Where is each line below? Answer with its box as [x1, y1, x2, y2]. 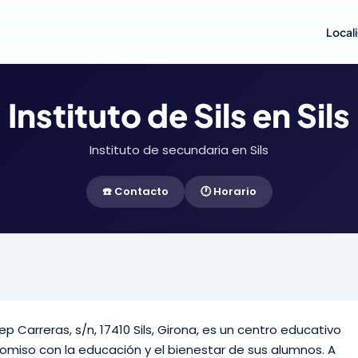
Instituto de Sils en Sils [8, 94, 350, 135]
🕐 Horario [200, 184, 257, 199]
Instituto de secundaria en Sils [89, 141, 268, 158]
